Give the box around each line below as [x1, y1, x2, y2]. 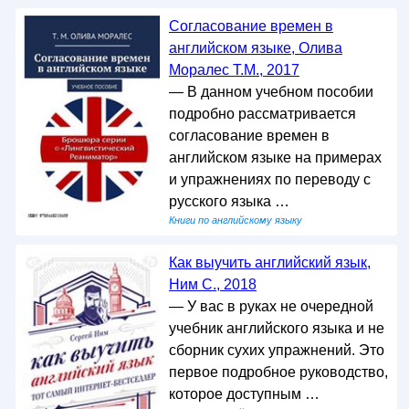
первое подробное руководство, [168, 364, 388, 381]
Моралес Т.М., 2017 [168, 62, 299, 79]
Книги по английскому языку [168, 215, 302, 226]
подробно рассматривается [168, 106, 356, 122]
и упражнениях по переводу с [168, 172, 371, 188]
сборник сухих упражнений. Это [168, 342, 384, 359]
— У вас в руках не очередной [168, 299, 373, 315]
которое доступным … [168, 386, 320, 403]
